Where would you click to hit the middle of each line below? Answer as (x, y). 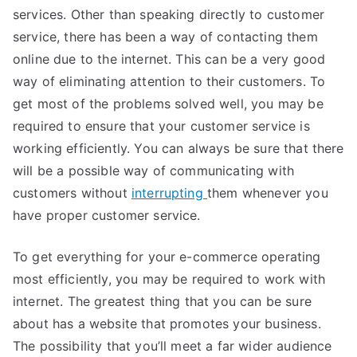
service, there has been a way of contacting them (165, 37)
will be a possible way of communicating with (154, 171)
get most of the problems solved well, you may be (168, 104)
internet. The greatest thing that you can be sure (162, 301)
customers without (72, 193)
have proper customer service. (107, 215)
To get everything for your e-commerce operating (167, 257)
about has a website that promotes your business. (167, 324)
